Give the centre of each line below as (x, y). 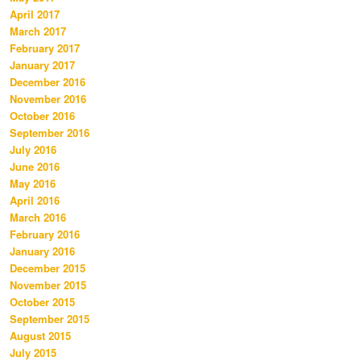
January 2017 (42, 65)
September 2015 (50, 319)
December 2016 (48, 82)
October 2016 (42, 116)
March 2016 (38, 218)
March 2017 (38, 31)
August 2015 (40, 336)
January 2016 (42, 251)
